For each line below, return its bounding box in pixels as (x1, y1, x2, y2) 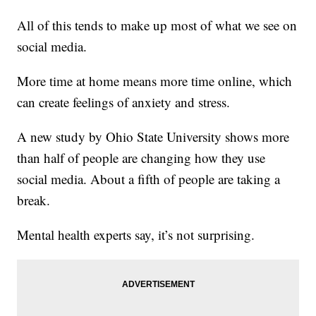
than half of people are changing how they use (17, 149, 266, 167)
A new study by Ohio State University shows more (17, 128, 290, 146)
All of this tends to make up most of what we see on (17, 16, 298, 35)
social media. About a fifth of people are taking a (17, 170, 281, 188)
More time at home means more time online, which (17, 72, 293, 90)
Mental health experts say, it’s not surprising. (17, 226, 255, 244)
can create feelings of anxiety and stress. (17, 93, 231, 111)
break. (17, 191, 51, 209)
